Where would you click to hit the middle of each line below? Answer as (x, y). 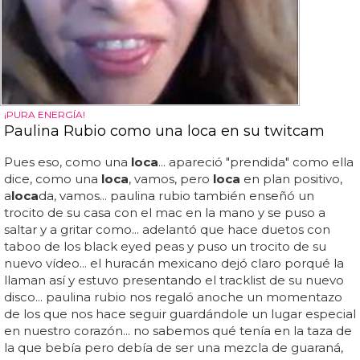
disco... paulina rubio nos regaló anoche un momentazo (173, 297)
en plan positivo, (291, 179)
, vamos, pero (171, 179)
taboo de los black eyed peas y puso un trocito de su (165, 247)
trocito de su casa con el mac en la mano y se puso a (165, 213)
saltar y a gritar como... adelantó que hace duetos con (167, 230)
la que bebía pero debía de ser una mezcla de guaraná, (174, 348)
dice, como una (53, 179)
